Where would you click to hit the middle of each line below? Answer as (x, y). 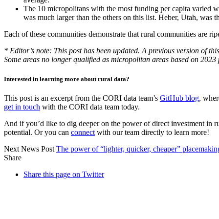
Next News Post (30, 149)
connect (83, 132)
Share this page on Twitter (64, 174)
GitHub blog (179, 98)
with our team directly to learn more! (152, 132)
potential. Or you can (37, 132)
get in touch (22, 107)
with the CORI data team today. (90, 107)
